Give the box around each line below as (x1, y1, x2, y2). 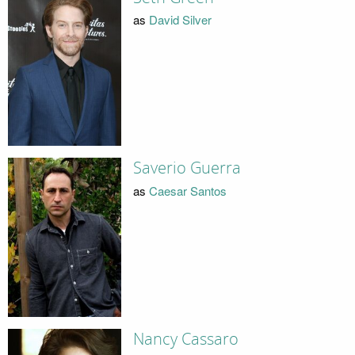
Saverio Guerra (132, 158, 241, 178)
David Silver (148, 11, 212, 29)
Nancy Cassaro (132, 329, 239, 349)
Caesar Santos (148, 181, 227, 199)
